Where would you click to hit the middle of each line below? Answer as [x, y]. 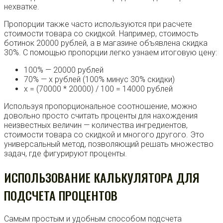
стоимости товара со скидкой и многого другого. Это [104, 135]
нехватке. [22, 7]
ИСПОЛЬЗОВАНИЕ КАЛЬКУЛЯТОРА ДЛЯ [102, 177]
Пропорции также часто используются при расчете [98, 24]
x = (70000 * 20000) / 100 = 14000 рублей [98, 89]
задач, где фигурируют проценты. [65, 154]
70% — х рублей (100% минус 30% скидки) [99, 80]
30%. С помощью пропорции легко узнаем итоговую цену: [111, 53]
